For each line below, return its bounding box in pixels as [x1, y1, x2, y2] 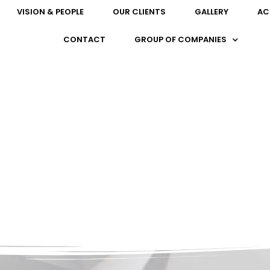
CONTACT [63, 34, 106, 45]
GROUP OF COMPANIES [134, 34, 227, 45]
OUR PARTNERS [64, 111, 206, 138]
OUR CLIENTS [112, 6, 166, 17]
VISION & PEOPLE [16, 6, 84, 17]
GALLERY [194, 6, 228, 17]
